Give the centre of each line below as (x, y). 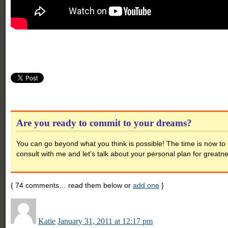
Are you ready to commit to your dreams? (104, 123)
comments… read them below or (78, 185)
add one (146, 185)
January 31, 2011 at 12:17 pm (105, 221)
